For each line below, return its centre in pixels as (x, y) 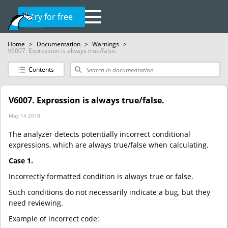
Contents (41, 69)
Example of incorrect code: (54, 219)
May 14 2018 (24, 116)
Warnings (106, 44)
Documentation (59, 44)
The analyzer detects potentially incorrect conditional (99, 134)
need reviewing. (36, 203)
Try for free (51, 17)
